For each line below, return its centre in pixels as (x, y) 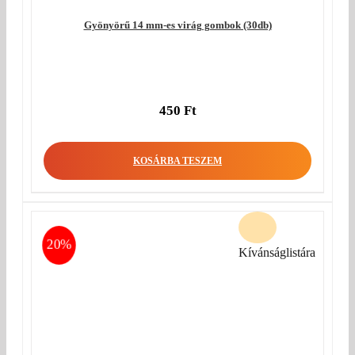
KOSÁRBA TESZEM (177, 161)
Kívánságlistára (277, 252)
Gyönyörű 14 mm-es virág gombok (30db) (177, 25)
